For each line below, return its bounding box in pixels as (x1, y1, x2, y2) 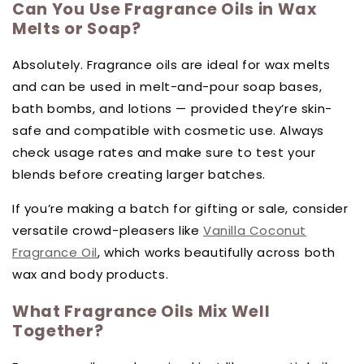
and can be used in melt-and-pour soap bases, (12, 78, 323, 96)
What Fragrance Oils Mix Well (12, 299, 271, 323)
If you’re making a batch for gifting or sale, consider (12, 200, 349, 218)
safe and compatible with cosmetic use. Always (12, 122, 325, 140)
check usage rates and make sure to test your (12, 144, 316, 162)
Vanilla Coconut (203, 222, 307, 240)
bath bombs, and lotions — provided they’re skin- (12, 100, 332, 118)
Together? (12, 318, 104, 342)
